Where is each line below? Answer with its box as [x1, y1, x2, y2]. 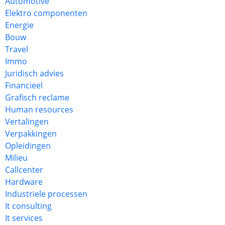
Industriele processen [5, 188, 87, 199]
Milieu [5, 152, 28, 163]
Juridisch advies [5, 68, 64, 79]
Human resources [5, 104, 73, 115]
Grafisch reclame [5, 92, 69, 103]
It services [5, 212, 43, 223]
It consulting [5, 200, 52, 211]
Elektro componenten [5, 8, 87, 19]
